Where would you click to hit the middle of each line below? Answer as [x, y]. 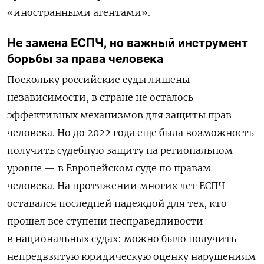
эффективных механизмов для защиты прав [119, 115]
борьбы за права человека [85, 59]
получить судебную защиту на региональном [120, 150]
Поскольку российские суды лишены [98, 79]
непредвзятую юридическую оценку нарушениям [131, 256]
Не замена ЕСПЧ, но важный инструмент [128, 43]
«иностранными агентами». [79, 12]
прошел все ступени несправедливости [105, 221]
